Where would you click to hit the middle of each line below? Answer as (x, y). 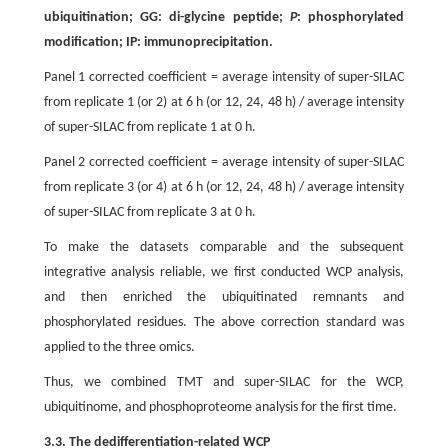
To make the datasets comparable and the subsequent (224, 247)
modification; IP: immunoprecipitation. (158, 42)
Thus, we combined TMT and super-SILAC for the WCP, (224, 382)
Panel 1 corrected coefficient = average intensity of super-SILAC (224, 77)
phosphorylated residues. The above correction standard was (224, 322)
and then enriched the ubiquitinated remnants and (224, 297)
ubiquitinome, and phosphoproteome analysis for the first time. (220, 407)
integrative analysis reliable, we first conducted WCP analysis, (224, 272)
